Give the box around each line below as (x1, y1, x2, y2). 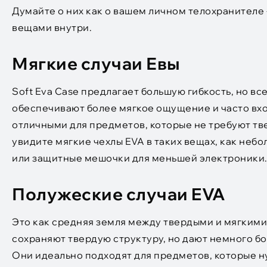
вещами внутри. (12, 21, 92, 33)
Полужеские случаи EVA (12, 183, 226, 204)
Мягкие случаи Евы (12, 52, 181, 74)
